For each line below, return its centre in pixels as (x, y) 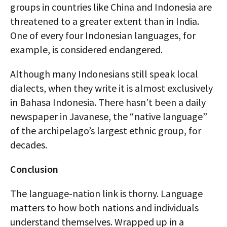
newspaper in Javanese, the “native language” (109, 117)
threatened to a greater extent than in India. (105, 21)
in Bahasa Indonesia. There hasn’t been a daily (108, 102)
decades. (29, 145)
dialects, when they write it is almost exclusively (111, 88)
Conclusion (34, 169)
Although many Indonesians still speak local (104, 74)
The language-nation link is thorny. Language (106, 194)
